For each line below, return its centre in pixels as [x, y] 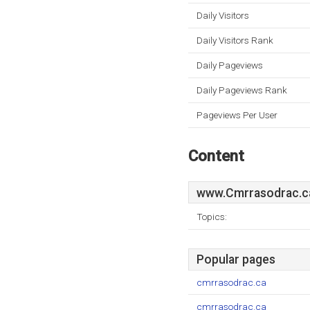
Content [216, 156]
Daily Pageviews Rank [242, 90]
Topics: [212, 217]
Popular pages [236, 259]
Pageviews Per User [237, 115]
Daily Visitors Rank [235, 40]
